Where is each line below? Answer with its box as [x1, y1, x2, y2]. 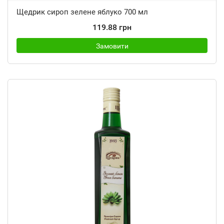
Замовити [95, 42, 128, 50]
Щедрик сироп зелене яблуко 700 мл [16, 7, 148, 16]
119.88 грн [92, 22, 131, 32]
